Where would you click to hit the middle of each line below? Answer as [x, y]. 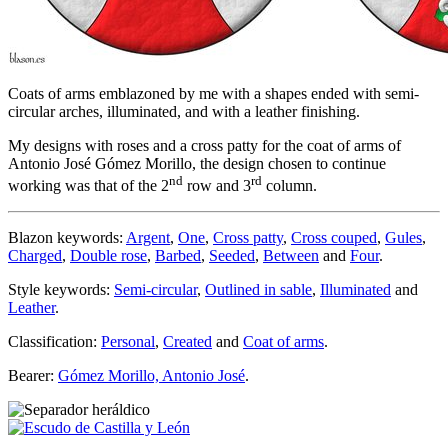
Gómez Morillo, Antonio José [151, 376]
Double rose [108, 256]
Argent [148, 238]
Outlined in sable [258, 290]
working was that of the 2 [88, 186]
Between [291, 256]
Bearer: [33, 376]
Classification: [54, 342]
